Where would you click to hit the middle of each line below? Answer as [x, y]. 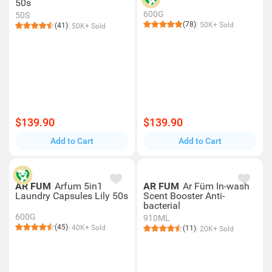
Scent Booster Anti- [184, 196]
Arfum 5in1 [79, 186]
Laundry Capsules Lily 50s [72, 196]
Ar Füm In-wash [216, 186]
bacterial [162, 206]
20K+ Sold [216, 229]
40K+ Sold [88, 228]
